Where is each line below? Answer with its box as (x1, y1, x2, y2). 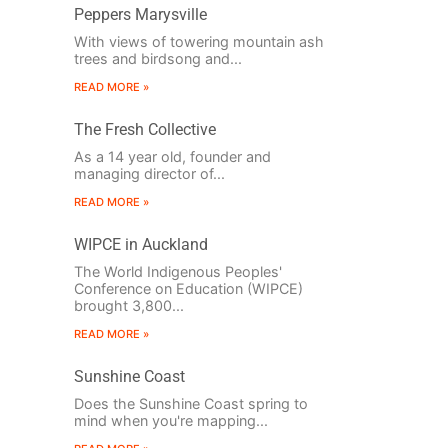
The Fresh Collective (73, 120, 216, 140)
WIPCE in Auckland (73, 235, 208, 255)
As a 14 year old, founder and (73, 148, 271, 166)
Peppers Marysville (73, 5, 207, 25)
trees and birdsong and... (73, 50, 242, 68)
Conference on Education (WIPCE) (73, 280, 303, 298)
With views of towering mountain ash (73, 33, 324, 51)
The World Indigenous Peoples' (73, 263, 282, 281)
